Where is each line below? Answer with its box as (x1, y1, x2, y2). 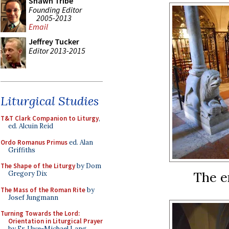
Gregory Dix (8, 169, 47, 178)
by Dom (75, 162, 101, 170)
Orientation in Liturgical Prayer (8, 217, 103, 225)
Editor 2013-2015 (29, 45, 85, 56)
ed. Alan (67, 138, 93, 147)
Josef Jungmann (8, 193, 58, 202)
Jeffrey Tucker (29, 36, 79, 47)
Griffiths (8, 145, 35, 154)
